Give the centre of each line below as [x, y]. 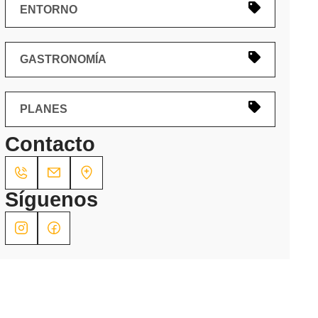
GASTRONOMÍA [63, 59]
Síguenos [51, 199]
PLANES [43, 109]
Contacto [50, 144]
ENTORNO [48, 10]
